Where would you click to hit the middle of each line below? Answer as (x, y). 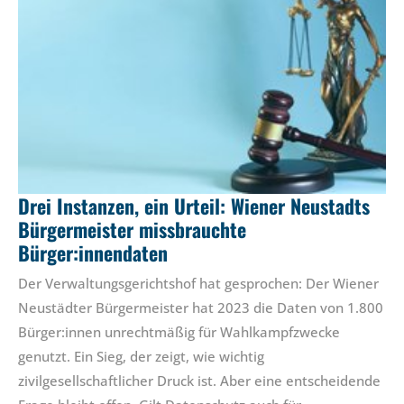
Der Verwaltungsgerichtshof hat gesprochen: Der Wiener (198, 283)
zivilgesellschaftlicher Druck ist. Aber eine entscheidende (199, 380)
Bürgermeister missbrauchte (132, 229)
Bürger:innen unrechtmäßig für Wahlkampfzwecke (179, 331)
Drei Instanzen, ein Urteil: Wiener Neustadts (194, 205)
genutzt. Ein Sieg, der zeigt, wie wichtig (141, 356)
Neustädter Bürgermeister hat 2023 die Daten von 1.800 (201, 307)
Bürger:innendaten (93, 252)
